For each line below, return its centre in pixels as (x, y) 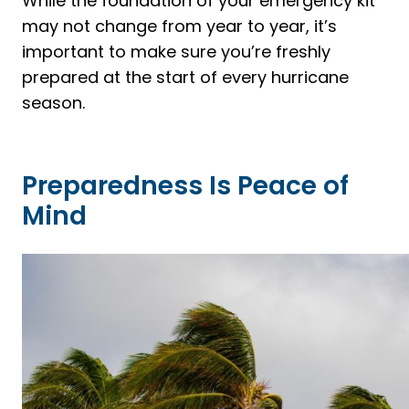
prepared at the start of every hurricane (185, 77)
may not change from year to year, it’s (179, 26)
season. (53, 102)
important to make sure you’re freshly (176, 51)
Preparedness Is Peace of (185, 185)
